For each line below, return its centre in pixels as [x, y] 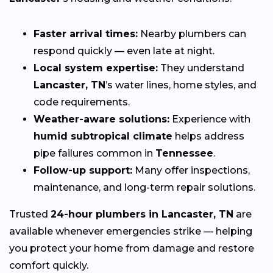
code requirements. [82, 102]
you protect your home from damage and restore [132, 248]
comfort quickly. [49, 265]
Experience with [210, 119]
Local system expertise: [96, 68]
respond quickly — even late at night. [124, 51]
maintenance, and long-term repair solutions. [144, 187]
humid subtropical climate [103, 136]
